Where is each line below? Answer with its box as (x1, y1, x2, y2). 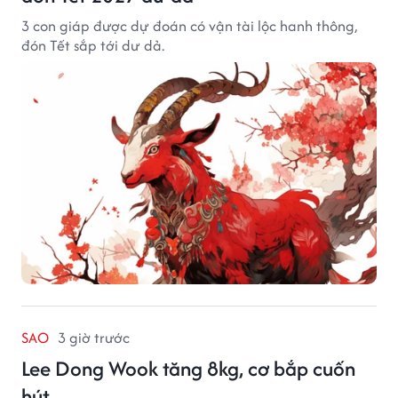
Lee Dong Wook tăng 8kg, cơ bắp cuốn (21, 354, 355, 384)
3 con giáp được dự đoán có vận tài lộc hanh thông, (21, 15, 357, 37)
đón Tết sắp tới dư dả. (21, 35, 164, 57)
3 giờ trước (58, 327, 130, 349)
